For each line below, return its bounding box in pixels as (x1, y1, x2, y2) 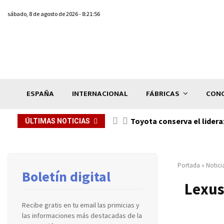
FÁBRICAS (146, 87, 179, 100)
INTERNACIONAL (72, 87, 128, 100)
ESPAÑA (26, 87, 54, 100)
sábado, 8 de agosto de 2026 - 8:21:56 (7, 10, 100, 17)
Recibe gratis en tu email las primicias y (22, 200, 139, 209)
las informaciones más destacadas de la (22, 210, 142, 220)
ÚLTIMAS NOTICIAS (25, 116, 90, 125)
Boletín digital (22, 167, 110, 185)
